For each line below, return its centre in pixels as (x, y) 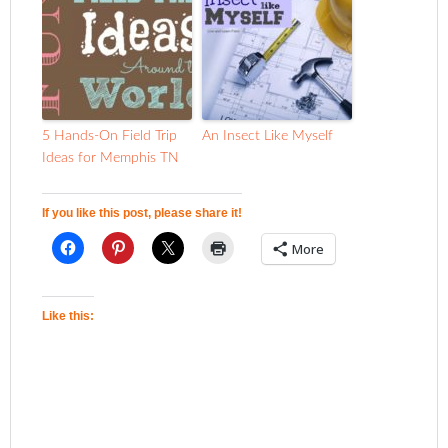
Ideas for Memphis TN (111, 158)
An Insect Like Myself (268, 136)
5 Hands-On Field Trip (110, 136)
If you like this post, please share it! (142, 213)
